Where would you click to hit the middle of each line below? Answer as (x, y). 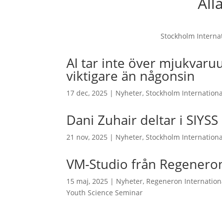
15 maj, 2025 (87, 181)
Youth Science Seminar (105, 192)
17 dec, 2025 (87, 93)
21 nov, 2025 (87, 137)
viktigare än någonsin (131, 76)
